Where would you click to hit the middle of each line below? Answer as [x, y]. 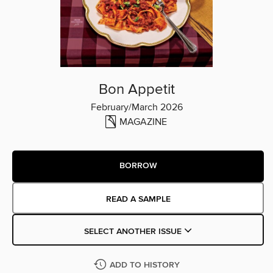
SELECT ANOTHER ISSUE [134, 231]
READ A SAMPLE [138, 199]
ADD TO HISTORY [144, 265]
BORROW [138, 166]
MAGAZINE [143, 122]
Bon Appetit [136, 89]
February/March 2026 [136, 107]
